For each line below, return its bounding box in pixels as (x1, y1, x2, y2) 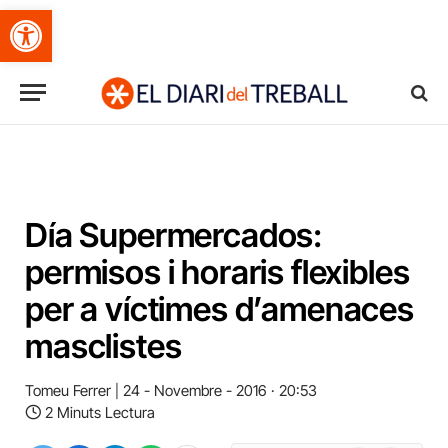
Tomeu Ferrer (25, 381, 111, 400)
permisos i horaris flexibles (25, 252, 410, 292)
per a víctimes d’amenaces (25, 289, 414, 329)
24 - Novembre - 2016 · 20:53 (123, 381, 317, 400)
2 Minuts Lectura (45, 403, 155, 422)
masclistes (25, 326, 182, 366)
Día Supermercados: (25, 215, 323, 255)
